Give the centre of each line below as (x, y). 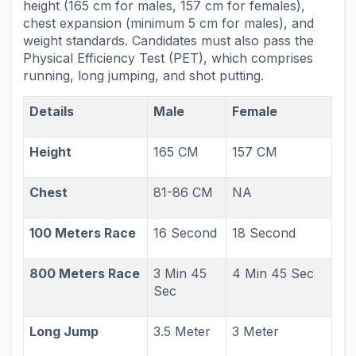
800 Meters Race (85, 273)
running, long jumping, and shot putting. (144, 76)
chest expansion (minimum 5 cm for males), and (169, 23)
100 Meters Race (83, 232)
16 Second (186, 232)
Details (52, 111)
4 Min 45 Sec (273, 273)
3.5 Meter (182, 331)
